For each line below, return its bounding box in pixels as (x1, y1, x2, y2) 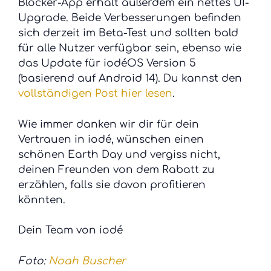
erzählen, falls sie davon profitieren (18, 178, 206, 191)
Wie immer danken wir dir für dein (18, 118, 199, 130)
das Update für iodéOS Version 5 (18, 57, 196, 69)
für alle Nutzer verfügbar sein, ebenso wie (18, 42, 241, 54)
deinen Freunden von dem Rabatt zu (18, 163, 215, 175)
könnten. (18, 194, 65, 206)
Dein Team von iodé (18, 224, 123, 236)
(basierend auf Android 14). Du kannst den (18, 73, 242, 84)
